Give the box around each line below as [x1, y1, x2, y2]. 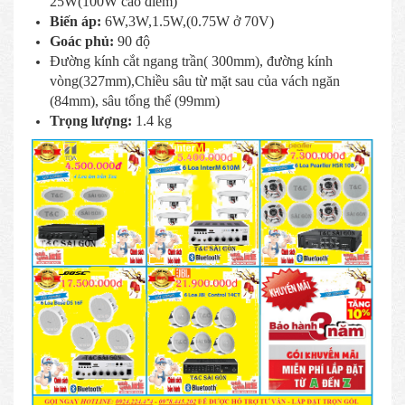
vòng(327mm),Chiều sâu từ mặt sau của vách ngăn [50, 72, 340, 89]
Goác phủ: [50, 33, 118, 49]
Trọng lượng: [50, 112, 136, 128]
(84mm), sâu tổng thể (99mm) [50, 92, 220, 108]
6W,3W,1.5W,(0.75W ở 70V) [105, 13, 274, 29]
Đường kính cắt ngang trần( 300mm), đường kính [50, 52, 333, 69]
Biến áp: [50, 13, 105, 29]
